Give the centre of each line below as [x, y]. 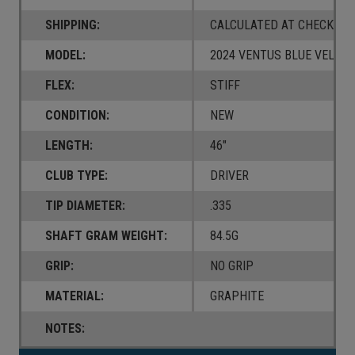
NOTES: [65, 329]
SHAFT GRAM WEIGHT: [106, 236]
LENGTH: [69, 146]
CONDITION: [77, 116]
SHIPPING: [73, 25]
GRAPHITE [237, 296]
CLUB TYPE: [76, 176]
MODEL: [65, 55]
